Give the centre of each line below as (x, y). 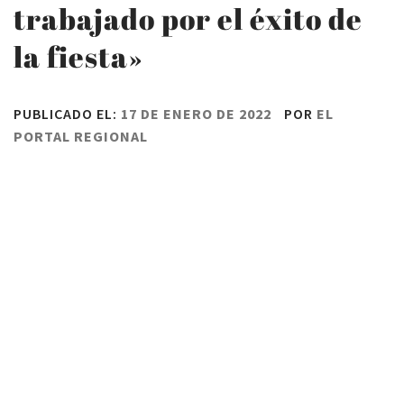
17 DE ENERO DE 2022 (196, 114)
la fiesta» (78, 56)
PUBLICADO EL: (67, 114)
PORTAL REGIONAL (81, 136)
